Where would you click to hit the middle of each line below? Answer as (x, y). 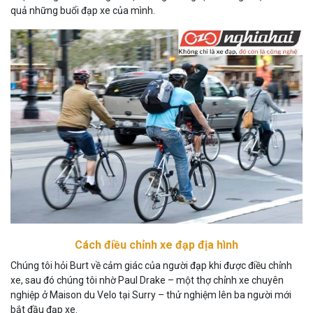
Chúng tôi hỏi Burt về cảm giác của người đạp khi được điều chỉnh (151, 266)
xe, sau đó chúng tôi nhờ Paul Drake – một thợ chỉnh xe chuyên (147, 281)
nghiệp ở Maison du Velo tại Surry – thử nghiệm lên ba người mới (151, 295)
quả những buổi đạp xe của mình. (83, 10)
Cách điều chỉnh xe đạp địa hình (156, 245)
